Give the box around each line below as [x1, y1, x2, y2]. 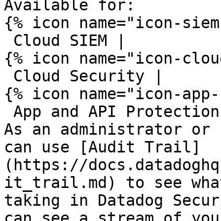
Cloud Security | [4, 67, 13, 85]
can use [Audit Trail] [4, 138, 201, 156]
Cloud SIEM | [4, 32, 13, 49]
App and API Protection [4, 103, 13, 120]
